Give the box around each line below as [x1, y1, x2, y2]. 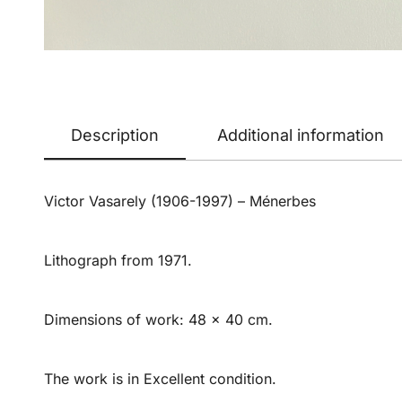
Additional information [216, 126, 384, 145]
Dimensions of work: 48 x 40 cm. [43, 310, 273, 329]
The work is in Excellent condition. [43, 370, 276, 389]
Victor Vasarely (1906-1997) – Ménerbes [43, 192, 316, 211]
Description [70, 126, 159, 145]
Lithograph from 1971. [43, 251, 192, 270]
